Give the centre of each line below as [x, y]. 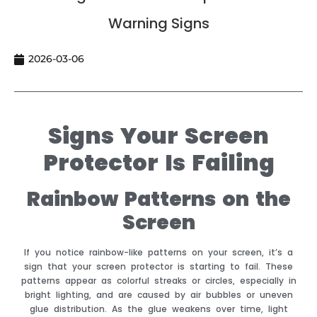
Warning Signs [158, 24]
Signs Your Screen [158, 136]
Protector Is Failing [158, 163]
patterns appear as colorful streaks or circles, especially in [158, 281]
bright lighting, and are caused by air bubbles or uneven [158, 295]
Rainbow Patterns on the [158, 200]
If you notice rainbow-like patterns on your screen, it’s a [158, 253]
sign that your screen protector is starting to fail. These [158, 267]
